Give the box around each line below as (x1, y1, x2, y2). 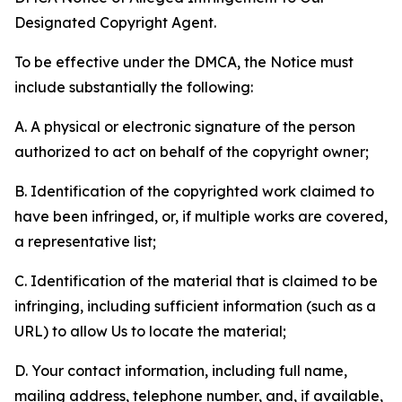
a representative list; (14, 232, 156, 250)
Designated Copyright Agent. (14, 13, 216, 31)
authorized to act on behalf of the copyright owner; (14, 143, 369, 161)
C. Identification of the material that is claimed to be (14, 272, 378, 290)
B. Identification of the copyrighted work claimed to (14, 182, 374, 200)
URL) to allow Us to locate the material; (14, 322, 286, 340)
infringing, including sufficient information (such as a (14, 297, 376, 315)
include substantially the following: (14, 78, 253, 96)
